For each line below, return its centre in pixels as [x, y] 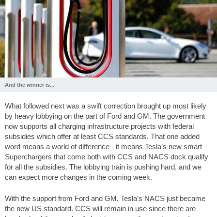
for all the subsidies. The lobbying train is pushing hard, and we [103, 167]
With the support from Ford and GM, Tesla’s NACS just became [105, 198]
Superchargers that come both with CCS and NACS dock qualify [107, 157]
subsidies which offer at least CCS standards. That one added [102, 137]
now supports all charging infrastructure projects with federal [99, 126]
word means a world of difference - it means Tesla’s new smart [103, 147]
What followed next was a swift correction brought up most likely [106, 106]
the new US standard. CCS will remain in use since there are [100, 208]
